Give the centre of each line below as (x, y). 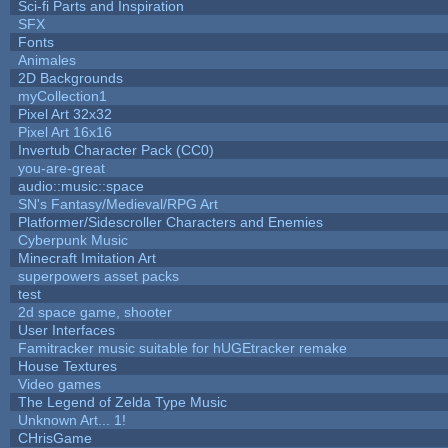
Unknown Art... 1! (71, 419)
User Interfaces (66, 329)
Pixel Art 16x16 (64, 131)
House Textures (67, 365)
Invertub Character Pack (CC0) (115, 149)
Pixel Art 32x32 (64, 113)
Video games (59, 383)
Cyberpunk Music (72, 239)
